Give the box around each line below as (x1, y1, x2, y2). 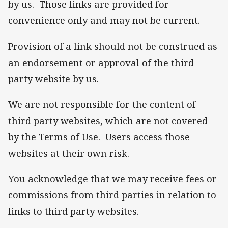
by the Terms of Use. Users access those (8, 130, 190, 143)
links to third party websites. (8, 205, 139, 217)
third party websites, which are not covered (8, 114, 208, 127)
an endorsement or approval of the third (8, 56, 194, 69)
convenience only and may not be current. (8, 14, 203, 27)
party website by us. (8, 72, 99, 85)
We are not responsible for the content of (8, 98, 196, 110)
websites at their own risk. (8, 147, 132, 159)
